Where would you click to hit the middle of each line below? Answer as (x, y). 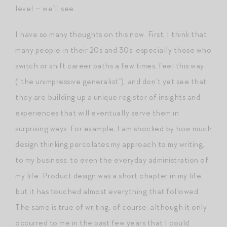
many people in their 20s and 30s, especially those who (113, 50)
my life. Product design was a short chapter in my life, (109, 176)
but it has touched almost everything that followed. (108, 191)
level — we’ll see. (45, 8)
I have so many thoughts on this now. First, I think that (111, 34)
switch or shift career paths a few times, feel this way (110, 66)
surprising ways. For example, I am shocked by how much (113, 128)
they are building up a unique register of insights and (108, 97)
